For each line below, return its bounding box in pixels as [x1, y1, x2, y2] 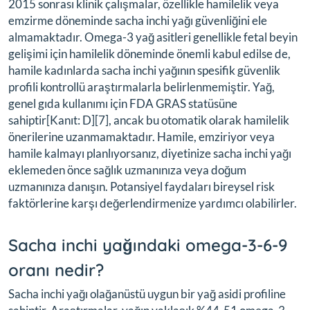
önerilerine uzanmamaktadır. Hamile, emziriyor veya [8, 129, 275, 144]
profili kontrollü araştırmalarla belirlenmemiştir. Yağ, [8, 79, 275, 94]
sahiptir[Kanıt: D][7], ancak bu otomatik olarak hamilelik [8, 112, 289, 127]
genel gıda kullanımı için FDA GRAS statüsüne [8, 95, 237, 111]
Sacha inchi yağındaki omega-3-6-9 [8, 234, 288, 255]
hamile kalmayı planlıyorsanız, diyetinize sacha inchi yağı [8, 145, 291, 161]
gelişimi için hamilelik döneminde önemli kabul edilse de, [8, 46, 291, 61]
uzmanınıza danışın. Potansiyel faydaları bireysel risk [8, 179, 275, 194]
